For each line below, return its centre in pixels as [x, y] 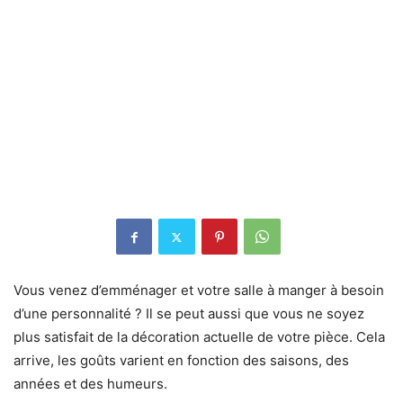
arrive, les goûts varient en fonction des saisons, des [181, 361]
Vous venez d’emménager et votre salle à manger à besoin [199, 291]
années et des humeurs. [90, 384]
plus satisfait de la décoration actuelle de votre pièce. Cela [199, 337]
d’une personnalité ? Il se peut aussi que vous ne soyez [189, 314]
